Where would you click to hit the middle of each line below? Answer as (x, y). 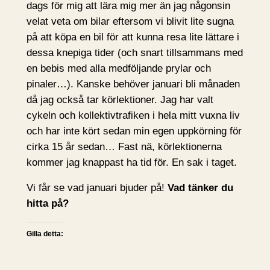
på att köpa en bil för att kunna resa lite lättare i (133, 37)
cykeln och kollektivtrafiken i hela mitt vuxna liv (133, 115)
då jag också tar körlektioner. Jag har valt (120, 99)
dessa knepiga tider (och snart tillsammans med (134, 52)
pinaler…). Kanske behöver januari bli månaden (133, 84)
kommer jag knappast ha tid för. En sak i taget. (131, 162)
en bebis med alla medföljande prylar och (118, 68)
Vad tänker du (200, 188)
